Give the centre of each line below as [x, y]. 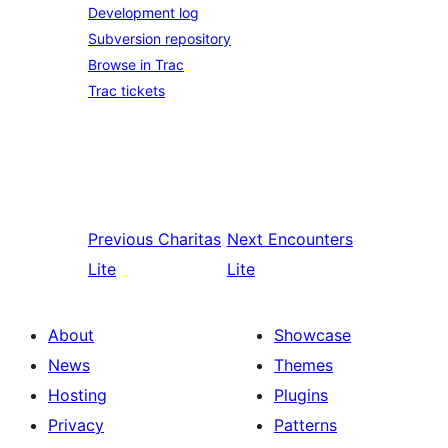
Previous [120, 239]
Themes [303, 365]
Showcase [312, 335]
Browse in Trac [136, 64]
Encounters [310, 239]
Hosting [77, 395]
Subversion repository [159, 38]
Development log [143, 12]
